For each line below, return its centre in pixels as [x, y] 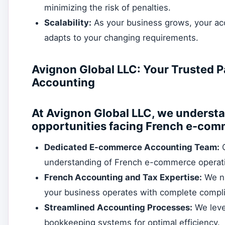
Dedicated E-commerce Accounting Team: [132, 147]
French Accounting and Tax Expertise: [123, 178]
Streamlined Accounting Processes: [119, 208]
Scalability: [68, 22]
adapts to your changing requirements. [122, 37]
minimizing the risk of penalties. [108, 7]
